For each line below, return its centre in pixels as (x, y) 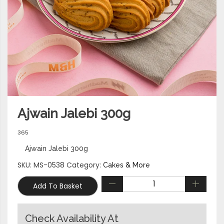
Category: (85, 165)
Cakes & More (126, 165)
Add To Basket (58, 186)
